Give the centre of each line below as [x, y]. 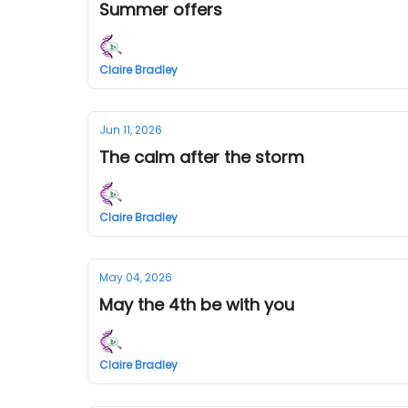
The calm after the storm [202, 157]
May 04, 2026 [136, 277]
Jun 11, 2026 [131, 130]
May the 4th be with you [197, 305]
